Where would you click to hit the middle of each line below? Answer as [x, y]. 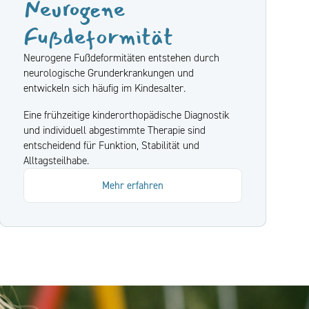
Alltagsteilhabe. [57, 161]
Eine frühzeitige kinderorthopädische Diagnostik [127, 115]
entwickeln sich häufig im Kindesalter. [106, 88]
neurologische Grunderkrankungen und [109, 73]
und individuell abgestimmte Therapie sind [115, 130]
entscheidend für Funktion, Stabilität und [112, 146]
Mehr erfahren [133, 185]
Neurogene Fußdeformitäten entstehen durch [122, 58]
